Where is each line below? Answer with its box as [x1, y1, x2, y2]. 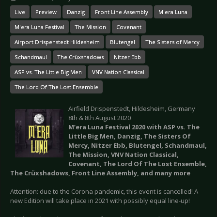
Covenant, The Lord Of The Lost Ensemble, [68, 159, 207, 169]
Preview [35, 8, 57, 16]
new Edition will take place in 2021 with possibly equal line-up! [10, 196, 190, 205]
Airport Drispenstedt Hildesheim [15, 38, 100, 46]
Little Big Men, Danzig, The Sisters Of [68, 132, 191, 141]
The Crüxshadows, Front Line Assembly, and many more [10, 169, 190, 178]
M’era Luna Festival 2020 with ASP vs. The [68, 123, 200, 132]
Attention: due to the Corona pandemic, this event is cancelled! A [10, 187, 198, 196]
